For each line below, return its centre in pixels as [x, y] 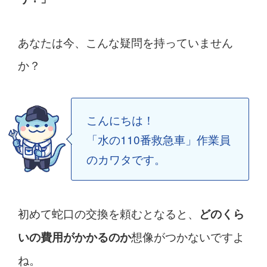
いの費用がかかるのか [74, 237]
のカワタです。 [126, 159]
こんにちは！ [120, 119]
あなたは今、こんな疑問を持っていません [125, 42]
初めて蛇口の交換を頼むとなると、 [108, 213]
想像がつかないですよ [187, 236]
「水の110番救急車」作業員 [158, 139]
